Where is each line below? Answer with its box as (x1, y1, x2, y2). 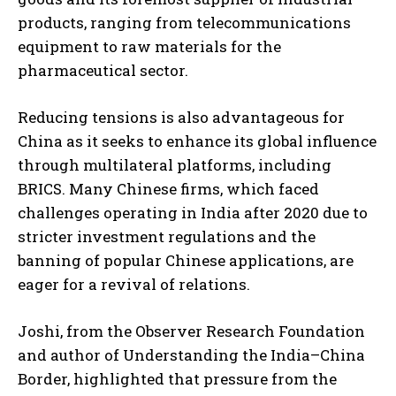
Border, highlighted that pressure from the (18, 369, 337, 390)
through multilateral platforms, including (18, 155, 331, 176)
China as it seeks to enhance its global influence (18, 131, 377, 152)
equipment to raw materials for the (18, 36, 281, 57)
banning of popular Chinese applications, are (18, 250, 354, 271)
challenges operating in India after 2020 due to (18, 202, 368, 224)
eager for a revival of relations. (18, 274, 250, 295)
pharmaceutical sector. (18, 60, 188, 81)
